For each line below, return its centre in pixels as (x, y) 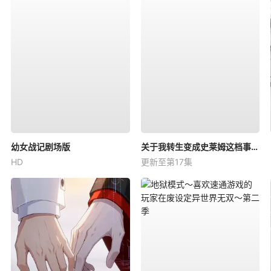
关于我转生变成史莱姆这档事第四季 (254, 147)
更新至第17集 (166, 162)
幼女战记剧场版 (41, 147)
